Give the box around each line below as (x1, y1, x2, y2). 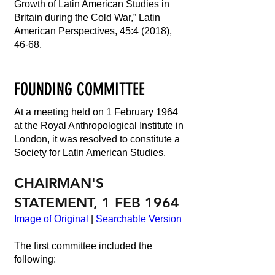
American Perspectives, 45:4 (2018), (14, 26, 172, 36)
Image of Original (14, 214, 88, 224)
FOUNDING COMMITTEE (14, 79, 145, 99)
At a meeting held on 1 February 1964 (14, 107, 178, 117)
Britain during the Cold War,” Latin (14, 12, 160, 23)
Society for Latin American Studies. (14, 147, 166, 158)
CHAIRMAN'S (14, 174, 104, 192)
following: (14, 254, 56, 265)
